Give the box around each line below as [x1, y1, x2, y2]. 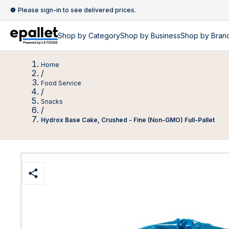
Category [88, 31, 120, 40]
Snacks [41, 98, 63, 105]
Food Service [41, 79, 81, 87]
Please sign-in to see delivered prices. [18, 6, 136, 14]
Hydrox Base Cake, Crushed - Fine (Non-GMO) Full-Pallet [41, 116, 215, 124]
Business [151, 31, 180, 40]
